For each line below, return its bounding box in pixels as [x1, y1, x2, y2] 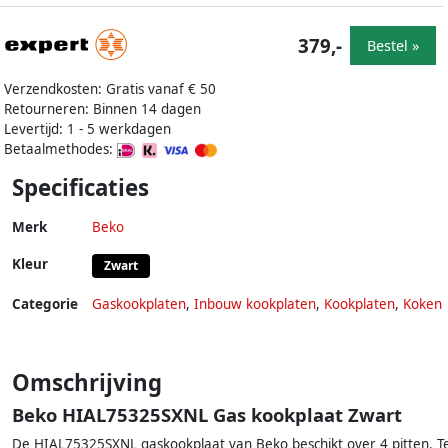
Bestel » [367, 35, 419, 55]
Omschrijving [12, 367, 162, 399]
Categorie [12, 295, 78, 314]
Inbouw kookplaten [194, 295, 316, 314]
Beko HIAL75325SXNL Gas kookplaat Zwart [12, 402, 402, 428]
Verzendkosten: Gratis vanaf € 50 [4, 80, 216, 99]
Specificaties [12, 172, 149, 204]
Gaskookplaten [92, 295, 186, 314]
